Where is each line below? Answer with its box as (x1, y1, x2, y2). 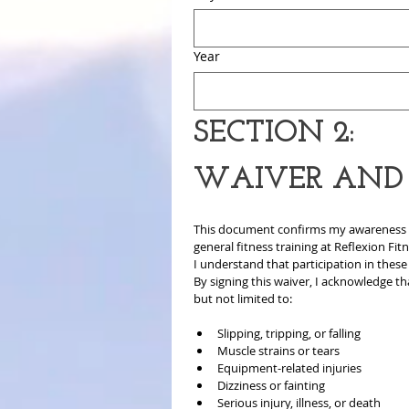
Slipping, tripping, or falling (217, 324, 361, 341)
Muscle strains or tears (217, 341, 340, 359)
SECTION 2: (194, 117, 354, 150)
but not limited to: (194, 289, 292, 307)
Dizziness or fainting (217, 376, 325, 393)
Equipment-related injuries (217, 359, 362, 376)
